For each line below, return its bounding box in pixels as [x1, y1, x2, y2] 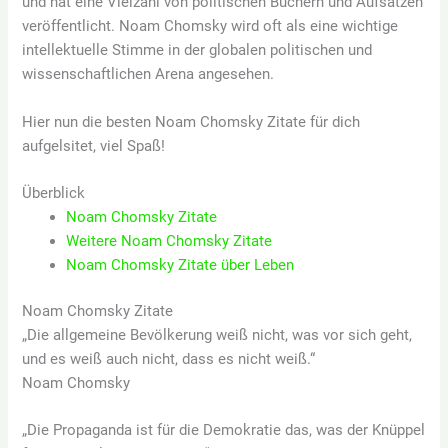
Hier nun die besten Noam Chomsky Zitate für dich [22, 112, 361, 131]
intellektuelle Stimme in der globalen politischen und [22, 40, 373, 59]
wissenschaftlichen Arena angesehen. [22, 64, 275, 83]
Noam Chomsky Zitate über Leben [66, 255, 295, 274]
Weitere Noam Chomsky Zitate [66, 231, 273, 250]
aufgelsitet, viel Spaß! [22, 136, 166, 155]
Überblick [22, 183, 86, 202]
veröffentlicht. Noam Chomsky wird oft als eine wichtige [22, 16, 399, 35]
